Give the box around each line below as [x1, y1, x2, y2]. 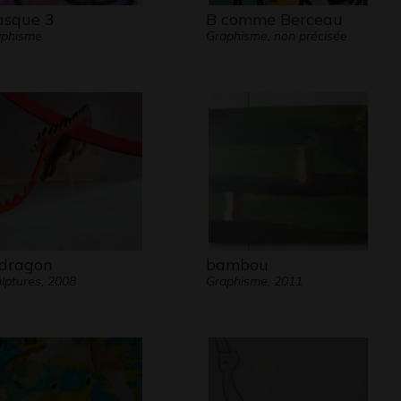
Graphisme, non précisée [205, 28, 347, 44]
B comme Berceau [205, 9, 343, 30]
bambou [205, 254, 269, 275]
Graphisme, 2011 [205, 273, 303, 289]
